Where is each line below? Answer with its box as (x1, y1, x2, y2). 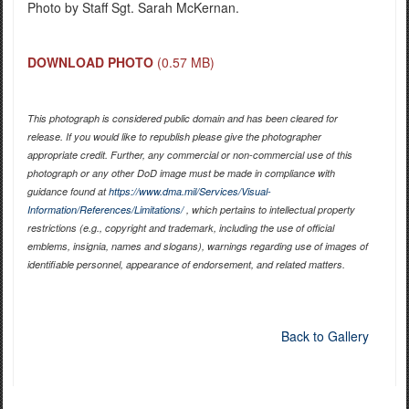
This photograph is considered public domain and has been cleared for (26, 111, 338, 126)
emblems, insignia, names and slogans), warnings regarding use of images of (26, 239, 368, 254)
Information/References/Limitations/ (26, 203, 184, 217)
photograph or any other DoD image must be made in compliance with (26, 166, 335, 181)
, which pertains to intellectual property (183, 203, 355, 217)
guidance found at (26, 184, 109, 199)
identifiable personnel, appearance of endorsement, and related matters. (26, 257, 345, 272)
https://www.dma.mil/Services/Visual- (108, 184, 271, 199)
